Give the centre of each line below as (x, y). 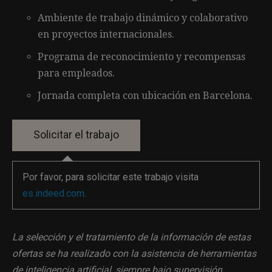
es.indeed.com (53, 193)
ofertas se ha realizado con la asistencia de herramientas (134, 253)
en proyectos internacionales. (106, 34)
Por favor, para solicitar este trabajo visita (110, 177)
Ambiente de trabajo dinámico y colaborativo (143, 18)
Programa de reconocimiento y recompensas (141, 56)
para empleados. (76, 73)
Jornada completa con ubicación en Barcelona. (145, 95)
